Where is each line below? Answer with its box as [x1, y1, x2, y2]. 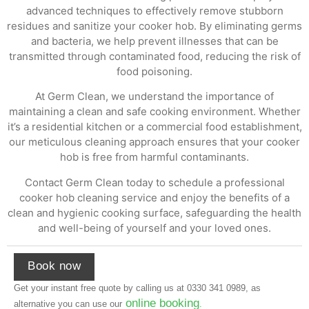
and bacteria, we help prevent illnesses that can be [30, 34, 279, 48]
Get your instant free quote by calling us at [14, 283, 187, 293]
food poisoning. [117, 64, 192, 78]
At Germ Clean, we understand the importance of [35, 90, 274, 103]
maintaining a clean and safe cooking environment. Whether [8, 105, 301, 119]
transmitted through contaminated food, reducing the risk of [8, 49, 301, 63]
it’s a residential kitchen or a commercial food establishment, [7, 120, 302, 134]
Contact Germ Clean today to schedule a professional [24, 175, 285, 189]
